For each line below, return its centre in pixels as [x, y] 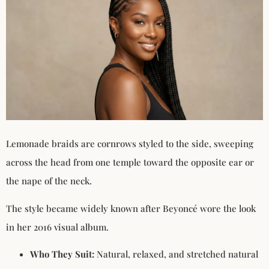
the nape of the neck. [49, 181]
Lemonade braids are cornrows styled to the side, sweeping [130, 144]
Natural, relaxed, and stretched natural [176, 254]
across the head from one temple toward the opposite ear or [130, 162]
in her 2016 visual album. [57, 227]
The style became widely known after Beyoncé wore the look [131, 208]
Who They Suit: [62, 254]
